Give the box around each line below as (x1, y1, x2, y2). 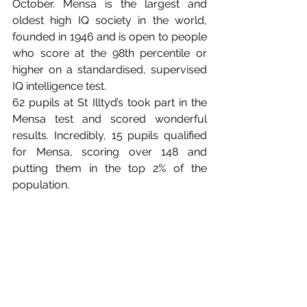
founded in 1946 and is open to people (12, 30, 207, 43)
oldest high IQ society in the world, (12, 14, 207, 27)
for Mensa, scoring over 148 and (12, 145, 207, 158)
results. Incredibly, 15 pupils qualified (12, 129, 207, 142)
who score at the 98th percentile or (12, 47, 207, 60)
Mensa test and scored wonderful (12, 112, 207, 125)
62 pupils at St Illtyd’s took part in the (12, 96, 207, 109)
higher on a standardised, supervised (12, 63, 207, 76)
